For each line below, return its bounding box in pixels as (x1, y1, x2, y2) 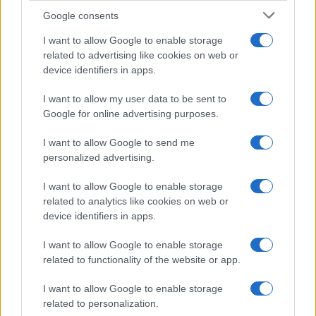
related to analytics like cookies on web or (43, 195, 229, 207)
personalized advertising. (43, 152, 154, 163)
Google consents (43, 9, 119, 21)
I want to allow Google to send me (43, 137, 195, 148)
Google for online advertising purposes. (43, 108, 219, 119)
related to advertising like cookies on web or (43, 49, 238, 61)
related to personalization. (43, 298, 159, 309)
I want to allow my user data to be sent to (43, 93, 226, 104)
